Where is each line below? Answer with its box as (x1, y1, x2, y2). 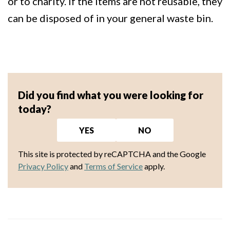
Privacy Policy (18, 161, 68, 171)
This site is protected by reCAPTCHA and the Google (18, 148, 206, 159)
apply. (143, 161, 165, 171)
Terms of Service (84, 161, 143, 171)
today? (18, 102, 51, 115)
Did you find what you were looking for (18, 88, 203, 101)
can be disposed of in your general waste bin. (8, 11, 213, 24)
